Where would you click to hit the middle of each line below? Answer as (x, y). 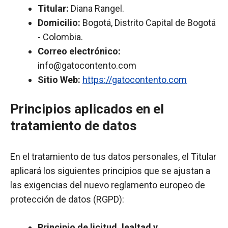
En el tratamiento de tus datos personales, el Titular (113, 156)
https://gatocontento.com (135, 80)
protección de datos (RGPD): (67, 199)
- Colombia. (60, 37)
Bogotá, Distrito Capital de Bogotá (148, 23)
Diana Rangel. (96, 8)
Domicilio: (59, 23)
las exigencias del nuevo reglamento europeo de (108, 185)
